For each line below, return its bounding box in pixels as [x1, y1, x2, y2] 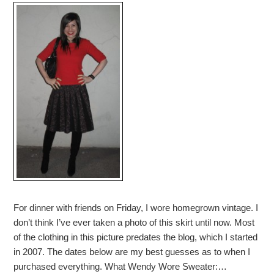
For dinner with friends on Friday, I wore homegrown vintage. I [13, 202, 259, 213]
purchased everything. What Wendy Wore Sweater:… [13, 261, 228, 272]
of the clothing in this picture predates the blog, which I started [13, 231, 258, 242]
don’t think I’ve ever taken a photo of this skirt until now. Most [13, 217, 255, 228]
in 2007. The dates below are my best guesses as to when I [13, 246, 251, 257]
